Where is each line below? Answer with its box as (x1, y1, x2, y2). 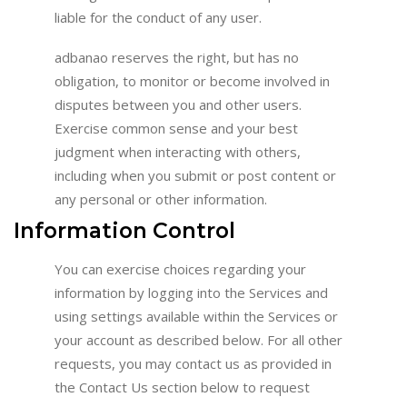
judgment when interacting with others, (55, 143, 301, 162)
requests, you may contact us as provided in (55, 353, 332, 372)
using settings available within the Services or (55, 306, 338, 325)
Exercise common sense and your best (55, 119, 298, 138)
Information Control (14, 216, 235, 243)
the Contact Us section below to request (55, 377, 310, 396)
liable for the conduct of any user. (55, 7, 262, 26)
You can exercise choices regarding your (55, 259, 306, 278)
